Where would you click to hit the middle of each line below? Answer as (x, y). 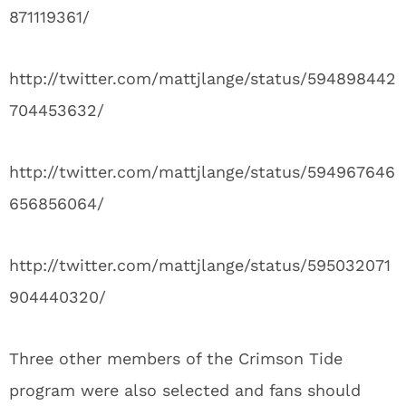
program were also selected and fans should (185, 390)
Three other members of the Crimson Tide (176, 358)
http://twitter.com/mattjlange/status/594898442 (203, 78)
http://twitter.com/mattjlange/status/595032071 (200, 265)
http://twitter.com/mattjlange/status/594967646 (202, 172)
